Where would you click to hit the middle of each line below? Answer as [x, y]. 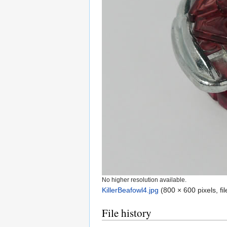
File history [127, 213]
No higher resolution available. [144, 180]
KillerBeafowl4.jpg [130, 190]
